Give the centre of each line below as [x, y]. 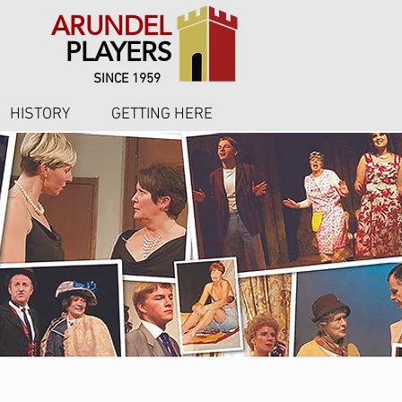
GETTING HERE [162, 114]
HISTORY [40, 114]
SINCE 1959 [127, 79]
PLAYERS [118, 52]
